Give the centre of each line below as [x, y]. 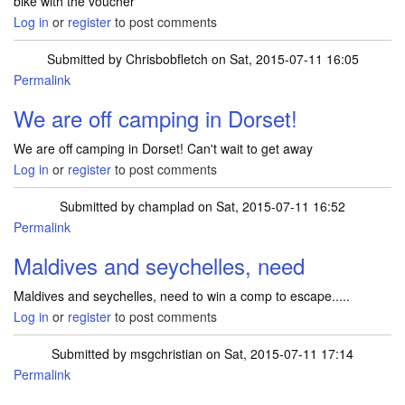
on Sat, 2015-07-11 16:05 [283, 59]
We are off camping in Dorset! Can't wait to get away [163, 148]
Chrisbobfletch [166, 59]
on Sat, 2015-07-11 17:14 [278, 353]
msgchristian [166, 353]
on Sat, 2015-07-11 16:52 [270, 206]
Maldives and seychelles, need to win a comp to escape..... [182, 296]
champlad [166, 206]
